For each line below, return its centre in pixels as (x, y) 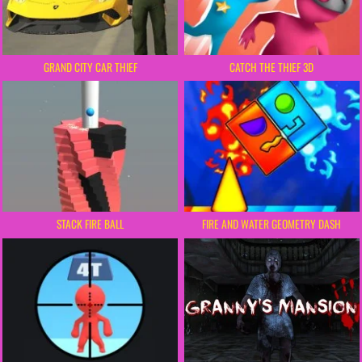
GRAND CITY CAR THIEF (90, 67)
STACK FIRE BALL (90, 224)
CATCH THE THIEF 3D (272, 67)
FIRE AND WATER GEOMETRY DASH (272, 224)
